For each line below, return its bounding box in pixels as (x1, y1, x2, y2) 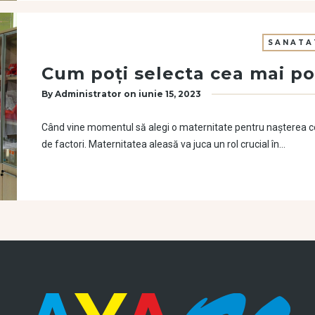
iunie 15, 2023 (139, 88, 201, 99)
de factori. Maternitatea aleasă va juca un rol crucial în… (41, 138, 285, 150)
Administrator (55, 88, 122, 99)
